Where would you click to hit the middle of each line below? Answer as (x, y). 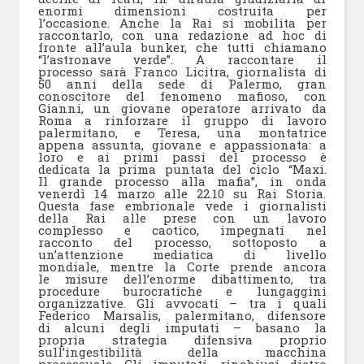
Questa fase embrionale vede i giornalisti (182, 205)
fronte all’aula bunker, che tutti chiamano (182, 47)
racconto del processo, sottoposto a (182, 242)
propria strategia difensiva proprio (182, 339)
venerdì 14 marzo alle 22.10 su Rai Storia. (182, 193)
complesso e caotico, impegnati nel (182, 230)
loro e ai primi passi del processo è (182, 156)
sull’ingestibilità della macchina (182, 351)
